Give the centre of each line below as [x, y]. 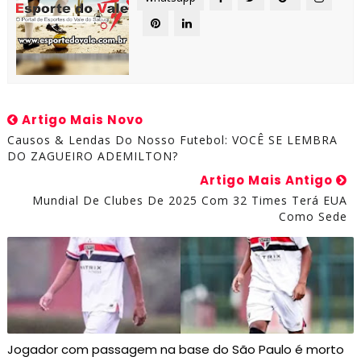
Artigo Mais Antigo [268, 180]
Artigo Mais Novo [81, 120]
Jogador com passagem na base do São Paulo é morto [175, 350]
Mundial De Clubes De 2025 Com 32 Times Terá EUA [190, 201]
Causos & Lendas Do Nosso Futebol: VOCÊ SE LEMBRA [172, 140]
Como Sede [313, 217]
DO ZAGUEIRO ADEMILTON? [92, 156]
